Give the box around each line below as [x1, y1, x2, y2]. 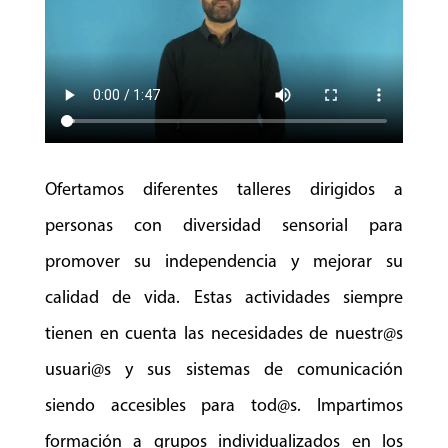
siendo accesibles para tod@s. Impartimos [44, 396, 404, 416]
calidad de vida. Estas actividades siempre [44, 288, 404, 308]
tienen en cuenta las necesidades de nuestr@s [44, 324, 404, 344]
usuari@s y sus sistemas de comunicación [44, 360, 404, 380]
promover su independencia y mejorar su [44, 252, 404, 272]
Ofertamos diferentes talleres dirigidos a [44, 180, 404, 200]
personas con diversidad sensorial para [44, 216, 404, 236]
